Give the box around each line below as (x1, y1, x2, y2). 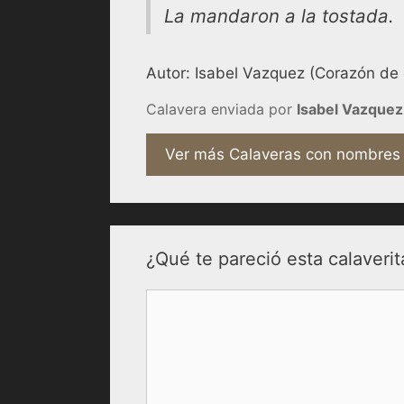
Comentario (145, 289, 229, 308)
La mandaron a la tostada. (164, 4, 394, 27)
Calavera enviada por (146, 99, 297, 118)
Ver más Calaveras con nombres (165, 144, 400, 163)
